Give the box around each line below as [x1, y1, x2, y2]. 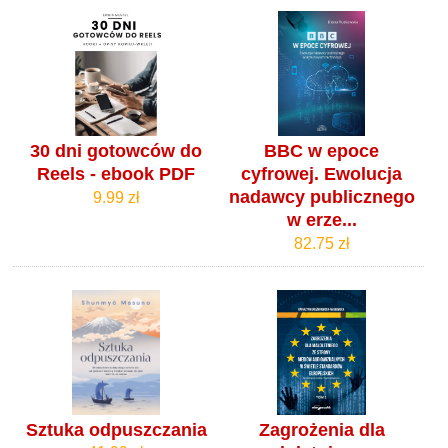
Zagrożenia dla [258, 419, 385, 440]
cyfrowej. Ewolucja [241, 164, 403, 185]
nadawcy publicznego [228, 187, 415, 208]
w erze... [286, 210, 357, 231]
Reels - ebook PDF [37, 164, 196, 185]
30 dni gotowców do [30, 141, 203, 162]
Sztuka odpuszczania [25, 419, 207, 440]
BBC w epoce [264, 141, 380, 162]
